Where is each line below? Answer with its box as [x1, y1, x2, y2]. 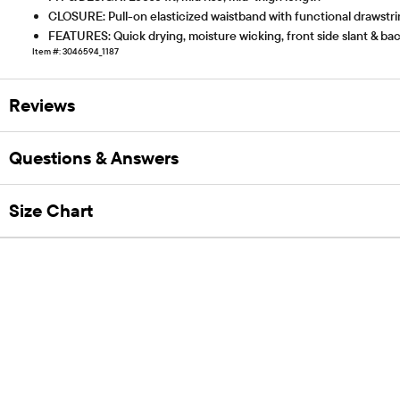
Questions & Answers [9, 146, 179, 170]
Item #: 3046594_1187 [32, 45, 119, 57]
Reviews [9, 94, 75, 117]
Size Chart [9, 199, 93, 222]
